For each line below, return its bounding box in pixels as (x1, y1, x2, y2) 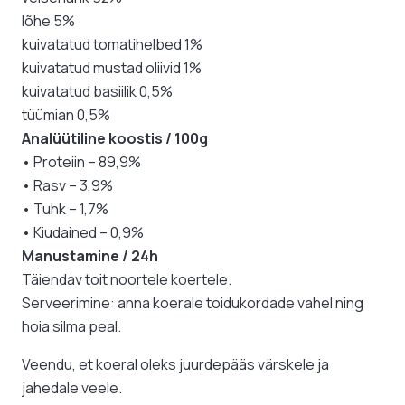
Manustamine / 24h (22, 246, 158, 267)
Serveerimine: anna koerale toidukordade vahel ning (22, 293, 363, 314)
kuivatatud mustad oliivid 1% (22, 58, 202, 79)
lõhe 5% (22, 11, 75, 32)
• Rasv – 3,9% (22, 175, 113, 196)
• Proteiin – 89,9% (22, 152, 141, 173)
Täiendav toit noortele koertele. (22, 269, 231, 290)
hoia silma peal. (22, 316, 121, 337)
